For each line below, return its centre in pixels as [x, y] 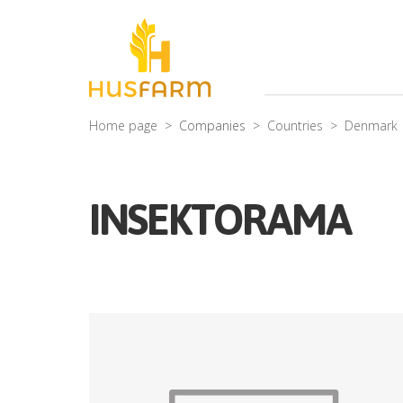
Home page [123, 126]
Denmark [371, 126]
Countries [295, 126]
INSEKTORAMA [220, 219]
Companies [212, 126]
